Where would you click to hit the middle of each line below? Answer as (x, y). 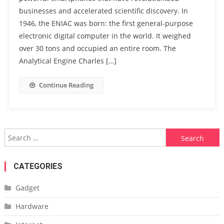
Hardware (32, 206)
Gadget (27, 188)
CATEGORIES (38, 166)
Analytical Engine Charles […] (67, 61)
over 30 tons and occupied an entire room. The (97, 48)
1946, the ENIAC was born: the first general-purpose (106, 23)
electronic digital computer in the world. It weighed (105, 36)
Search (177, 134)
